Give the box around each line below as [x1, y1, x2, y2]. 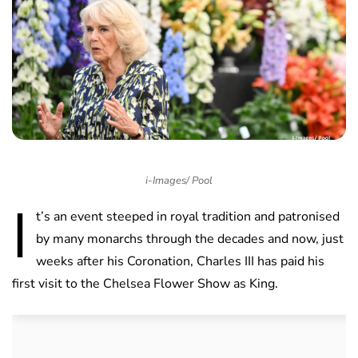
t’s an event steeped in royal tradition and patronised [36, 208, 340, 226]
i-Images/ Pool [145, 173, 213, 189]
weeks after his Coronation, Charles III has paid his [36, 253, 324, 271]
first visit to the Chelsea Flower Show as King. [12, 275, 278, 293]
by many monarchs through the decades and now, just [36, 230, 344, 249]
